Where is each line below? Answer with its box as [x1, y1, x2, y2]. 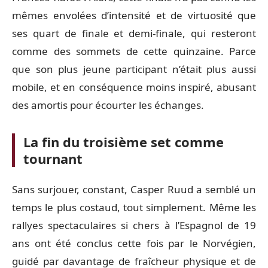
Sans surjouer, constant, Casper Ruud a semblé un [12, 182, 256, 196]
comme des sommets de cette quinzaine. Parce [12, 44, 256, 58]
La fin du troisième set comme [23, 133, 224, 151]
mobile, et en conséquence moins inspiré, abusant [12, 80, 256, 94]
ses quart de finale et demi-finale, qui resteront [12, 26, 256, 40]
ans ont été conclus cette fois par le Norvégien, [12, 236, 256, 250]
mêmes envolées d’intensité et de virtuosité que [12, 8, 256, 22]
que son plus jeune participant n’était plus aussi [12, 62, 256, 76]
